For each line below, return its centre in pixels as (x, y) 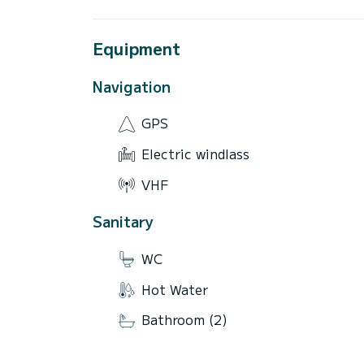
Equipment (136, 48)
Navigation (132, 86)
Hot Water (175, 289)
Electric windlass (195, 153)
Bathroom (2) (184, 320)
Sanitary (123, 221)
